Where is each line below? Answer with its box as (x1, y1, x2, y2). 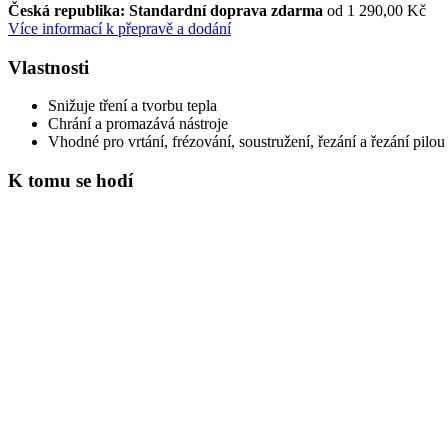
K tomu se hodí (8, 169, 133, 191)
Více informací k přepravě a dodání (8, 19, 231, 37)
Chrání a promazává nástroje (48, 115, 228, 133)
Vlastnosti (8, 56, 89, 78)
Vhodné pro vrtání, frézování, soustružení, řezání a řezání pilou (48, 133, 445, 151)
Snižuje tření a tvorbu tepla (48, 97, 217, 115)
